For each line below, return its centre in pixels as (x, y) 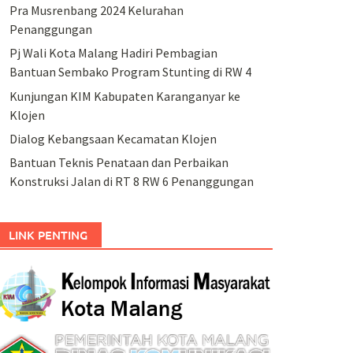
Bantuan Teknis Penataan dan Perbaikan (119, 163)
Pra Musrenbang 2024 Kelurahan (96, 10)
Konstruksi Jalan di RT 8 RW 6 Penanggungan (131, 182)
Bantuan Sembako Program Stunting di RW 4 (130, 72)
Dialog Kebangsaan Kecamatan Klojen (113, 138)
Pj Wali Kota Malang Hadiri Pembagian (113, 53)
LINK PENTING (48, 235)
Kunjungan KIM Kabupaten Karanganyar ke (124, 96)
